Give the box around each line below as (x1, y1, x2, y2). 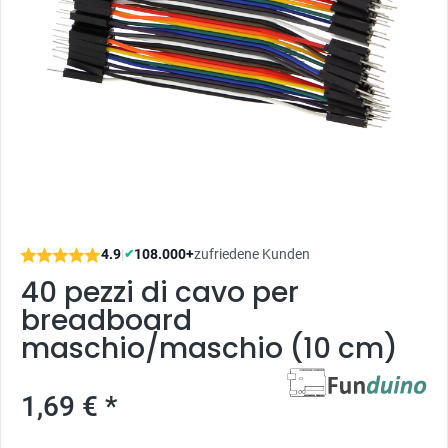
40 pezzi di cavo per (21, 273, 299, 312)
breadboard (21, 301, 192, 340)
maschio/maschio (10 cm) (21, 329, 398, 368)
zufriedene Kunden (194, 246, 310, 262)
